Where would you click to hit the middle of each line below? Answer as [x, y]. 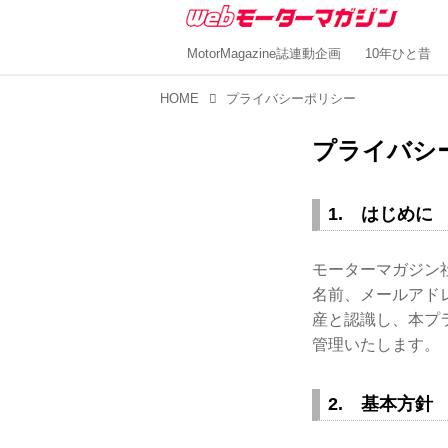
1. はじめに [380, 214]
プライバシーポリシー [291, 99]
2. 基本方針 [380, 403]
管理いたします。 [376, 344]
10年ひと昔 [398, 54]
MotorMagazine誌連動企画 [264, 54]
